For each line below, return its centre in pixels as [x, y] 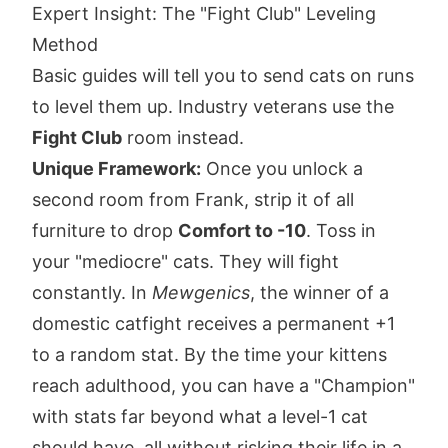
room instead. [183, 138]
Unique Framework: [116, 169]
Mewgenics [201, 293]
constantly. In [92, 293]
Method [65, 45]
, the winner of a [319, 293]
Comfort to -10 [242, 231]
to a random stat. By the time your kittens [209, 355]
